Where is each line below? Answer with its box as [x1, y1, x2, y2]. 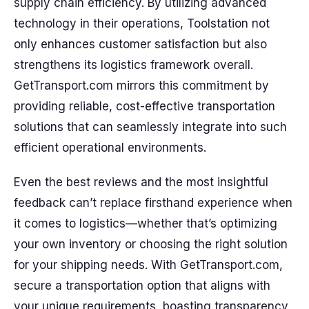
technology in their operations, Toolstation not [14, 17, 270, 30]
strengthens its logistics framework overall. [14, 58, 253, 72]
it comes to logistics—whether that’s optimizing [14, 217, 277, 230]
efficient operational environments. [14, 141, 206, 154]
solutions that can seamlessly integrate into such [14, 120, 287, 134]
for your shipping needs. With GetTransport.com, [14, 258, 283, 272]
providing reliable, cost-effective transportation [14, 99, 275, 113]
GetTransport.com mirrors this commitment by [14, 79, 269, 92]
